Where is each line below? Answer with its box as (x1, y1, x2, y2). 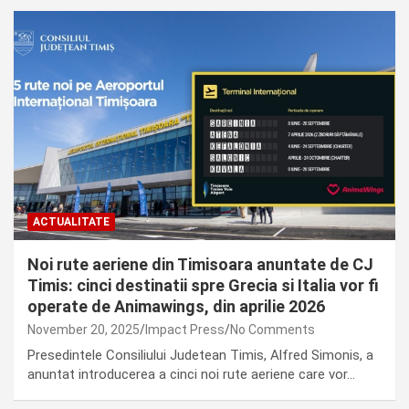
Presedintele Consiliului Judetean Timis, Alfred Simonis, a (27, 346, 373, 363)
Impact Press (145, 321, 225, 337)
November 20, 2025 (27, 321, 140, 337)
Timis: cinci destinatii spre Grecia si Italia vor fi (27, 275, 379, 295)
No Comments (230, 321, 315, 337)
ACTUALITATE (33, 215, 110, 228)
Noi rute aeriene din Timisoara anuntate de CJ (27, 254, 373, 274)
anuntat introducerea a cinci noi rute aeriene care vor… (27, 365, 355, 383)
